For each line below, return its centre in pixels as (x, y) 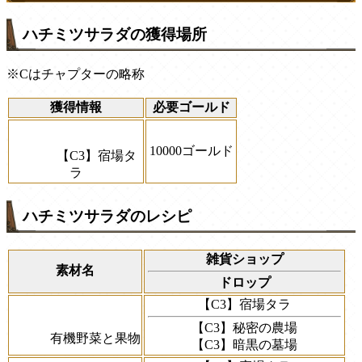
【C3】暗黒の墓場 (244, 344)
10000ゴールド (191, 151)
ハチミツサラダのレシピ (107, 216)
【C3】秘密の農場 (244, 327)
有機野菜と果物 (95, 338)
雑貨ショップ (244, 259)
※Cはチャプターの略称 (76, 74)
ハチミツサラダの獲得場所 (115, 35)
